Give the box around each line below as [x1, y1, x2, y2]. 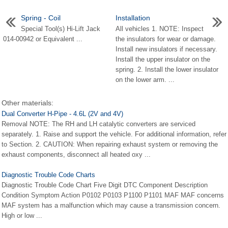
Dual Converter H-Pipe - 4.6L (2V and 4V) [2, 109, 123, 118]
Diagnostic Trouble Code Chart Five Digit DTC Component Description [2, 181, 208, 189]
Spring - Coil [21, 13, 61, 22]
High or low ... [2, 211, 42, 219]
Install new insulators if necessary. [116, 45, 217, 53]
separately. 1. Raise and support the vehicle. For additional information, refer [2, 130, 226, 138]
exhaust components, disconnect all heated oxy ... [2, 150, 151, 158]
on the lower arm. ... [116, 75, 175, 83]
